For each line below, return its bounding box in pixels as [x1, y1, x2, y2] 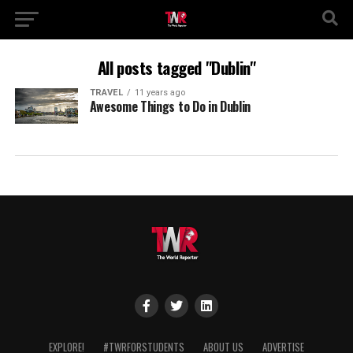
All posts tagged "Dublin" [97, 55, 256, 80]
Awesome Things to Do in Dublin [89, 97, 251, 116]
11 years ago [134, 87, 185, 98]
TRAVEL [89, 87, 123, 98]
